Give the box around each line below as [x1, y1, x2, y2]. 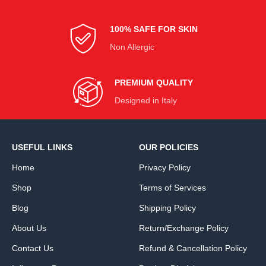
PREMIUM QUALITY [115, 77, 193, 87]
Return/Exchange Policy [139, 223, 229, 233]
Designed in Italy [115, 95, 177, 105]
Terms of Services [139, 182, 206, 192]
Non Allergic [110, 42, 154, 52]
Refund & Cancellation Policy [139, 243, 247, 253]
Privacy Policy [139, 162, 191, 172]
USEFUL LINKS [12, 142, 73, 152]
